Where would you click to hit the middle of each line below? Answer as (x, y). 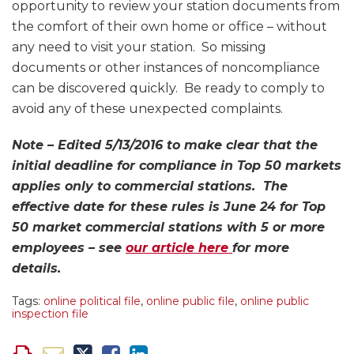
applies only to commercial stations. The (150, 186)
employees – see (69, 248)
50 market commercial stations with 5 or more (168, 228)
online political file (92, 301)
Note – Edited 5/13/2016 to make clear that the (165, 145)
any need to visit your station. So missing (139, 47)
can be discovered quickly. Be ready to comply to (168, 88)
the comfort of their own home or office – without (169, 27)
